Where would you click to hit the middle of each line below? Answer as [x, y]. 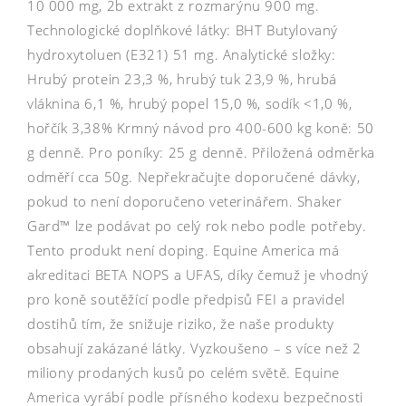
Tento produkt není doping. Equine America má [184, 250]
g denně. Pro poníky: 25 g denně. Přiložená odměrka [202, 152]
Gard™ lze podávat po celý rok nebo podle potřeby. [197, 225]
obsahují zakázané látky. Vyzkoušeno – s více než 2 [195, 348]
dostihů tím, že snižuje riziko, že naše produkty [181, 323]
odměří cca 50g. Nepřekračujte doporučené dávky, [194, 176]
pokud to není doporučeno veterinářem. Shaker [185, 201]
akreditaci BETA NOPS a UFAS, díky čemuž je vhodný [198, 274]
